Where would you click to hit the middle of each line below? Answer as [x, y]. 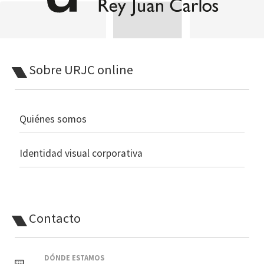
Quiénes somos [53, 119]
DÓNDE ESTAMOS [74, 257]
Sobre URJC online [81, 69]
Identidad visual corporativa [81, 153]
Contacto [55, 218]
